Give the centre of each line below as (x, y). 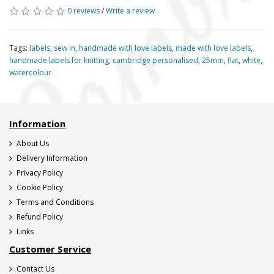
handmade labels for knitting (59, 60)
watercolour (30, 72)
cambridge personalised (155, 60)
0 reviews (83, 10)
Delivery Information (52, 158)
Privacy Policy (40, 172)
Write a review (130, 10)
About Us (33, 143)
